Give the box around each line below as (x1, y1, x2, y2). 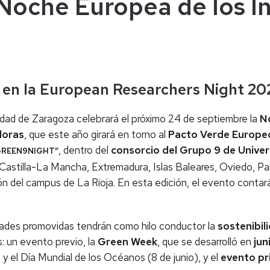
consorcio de (108, 143, 175, 157)
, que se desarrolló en (157, 234, 254, 248)
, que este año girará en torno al (24, 127, 168, 141)
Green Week (98, 234, 157, 248)
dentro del (63, 143, 108, 157)
